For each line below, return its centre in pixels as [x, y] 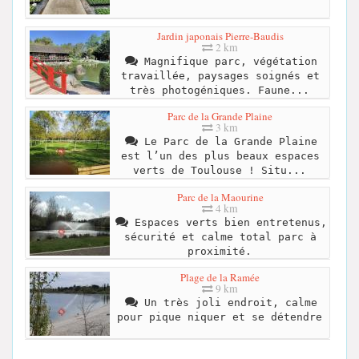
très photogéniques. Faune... [219, 91]
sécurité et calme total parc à [220, 236]
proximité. [219, 251]
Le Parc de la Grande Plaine [227, 142]
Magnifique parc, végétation [227, 62]
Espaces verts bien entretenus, [227, 222]
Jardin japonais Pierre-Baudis [220, 36]
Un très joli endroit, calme [227, 302]
